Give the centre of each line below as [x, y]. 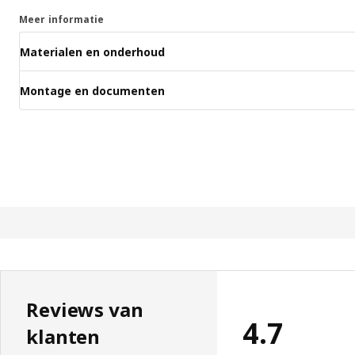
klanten [63, 337]
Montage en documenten [92, 90]
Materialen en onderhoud [92, 52]
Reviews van [85, 310]
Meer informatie [62, 20]
